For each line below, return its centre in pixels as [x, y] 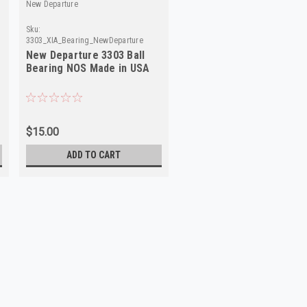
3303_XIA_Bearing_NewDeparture [84, 40]
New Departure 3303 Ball [85, 55]
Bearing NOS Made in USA [88, 68]
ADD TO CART [94, 155]
